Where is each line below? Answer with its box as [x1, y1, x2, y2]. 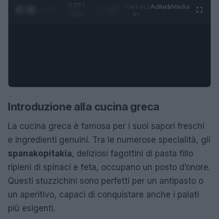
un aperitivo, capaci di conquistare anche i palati [8, 189, 199, 199]
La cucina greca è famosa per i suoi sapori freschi [8, 121, 204, 131]
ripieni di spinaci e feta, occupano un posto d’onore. [8, 162, 210, 172]
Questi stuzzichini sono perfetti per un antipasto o [8, 175, 203, 186]
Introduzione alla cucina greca [8, 100, 159, 113]
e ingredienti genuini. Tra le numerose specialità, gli [8, 134, 210, 145]
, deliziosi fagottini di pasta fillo [72, 148, 193, 158]
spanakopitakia [8, 148, 72, 158]
